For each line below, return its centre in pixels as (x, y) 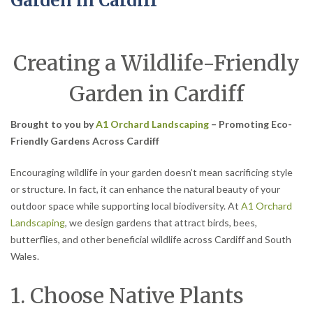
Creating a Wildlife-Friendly (156, 63)
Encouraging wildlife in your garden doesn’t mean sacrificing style (152, 173)
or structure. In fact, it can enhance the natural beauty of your (145, 189)
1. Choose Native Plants (127, 296)
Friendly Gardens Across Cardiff (85, 140)
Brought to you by (53, 124)
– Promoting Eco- (250, 124)
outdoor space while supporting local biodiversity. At (126, 206)
